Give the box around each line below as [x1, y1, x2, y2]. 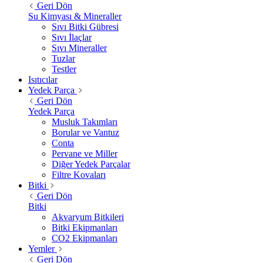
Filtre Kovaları [52, 169, 106, 180]
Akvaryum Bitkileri [52, 211, 124, 222]
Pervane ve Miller [52, 148, 117, 159]
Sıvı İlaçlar [52, 32, 92, 42]
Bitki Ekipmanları [52, 222, 117, 232]
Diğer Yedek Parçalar [52, 159, 130, 169]
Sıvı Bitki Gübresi [52, 21, 119, 32]
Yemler [28, 243, 55, 254]
